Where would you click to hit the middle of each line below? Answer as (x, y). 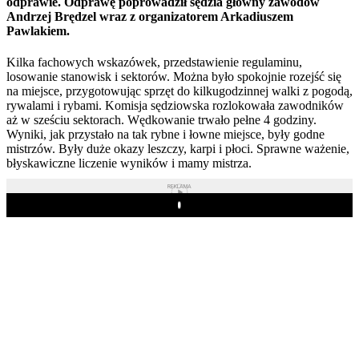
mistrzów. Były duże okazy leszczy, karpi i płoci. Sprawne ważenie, (178, 148)
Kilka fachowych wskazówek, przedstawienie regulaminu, (154, 62)
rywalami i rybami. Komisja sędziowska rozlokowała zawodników (175, 105)
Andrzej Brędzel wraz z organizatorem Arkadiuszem (150, 16)
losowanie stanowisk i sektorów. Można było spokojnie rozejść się (174, 76)
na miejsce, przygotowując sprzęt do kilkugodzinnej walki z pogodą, (179, 91)
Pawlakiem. (38, 30)
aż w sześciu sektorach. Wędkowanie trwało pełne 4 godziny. (163, 119)
